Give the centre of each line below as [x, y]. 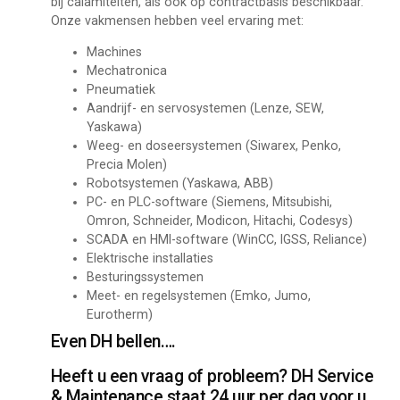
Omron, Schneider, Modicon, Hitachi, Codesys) [219, 221]
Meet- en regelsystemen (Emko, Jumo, [198, 296]
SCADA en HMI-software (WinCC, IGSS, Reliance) [226, 240]
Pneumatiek [121, 90]
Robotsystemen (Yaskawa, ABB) [179, 183]
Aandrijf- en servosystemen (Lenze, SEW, [205, 108]
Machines [114, 52]
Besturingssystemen [145, 277]
